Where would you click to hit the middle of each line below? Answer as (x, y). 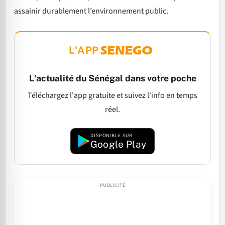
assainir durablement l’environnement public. (91, 11)
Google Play (118, 144)
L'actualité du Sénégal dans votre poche (113, 78)
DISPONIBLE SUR (111, 135)
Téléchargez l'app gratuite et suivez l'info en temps (113, 96)
